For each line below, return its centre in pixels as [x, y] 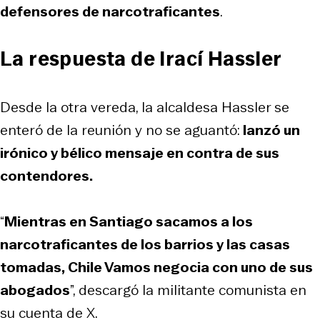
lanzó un [270, 130]
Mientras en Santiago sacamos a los [129, 221]
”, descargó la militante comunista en [188, 290]
